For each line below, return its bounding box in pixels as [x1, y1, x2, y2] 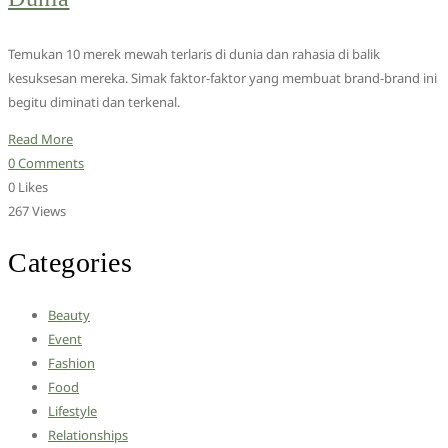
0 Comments [8, 154, 84, 173]
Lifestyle [48, 402, 97, 421]
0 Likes [8, 178, 48, 197]
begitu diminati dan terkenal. [8, 93, 180, 112]
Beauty [48, 306, 90, 325]
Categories [8, 247, 132, 279]
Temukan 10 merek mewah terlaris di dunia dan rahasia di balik [8, 45, 380, 64]
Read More [8, 130, 73, 149]
